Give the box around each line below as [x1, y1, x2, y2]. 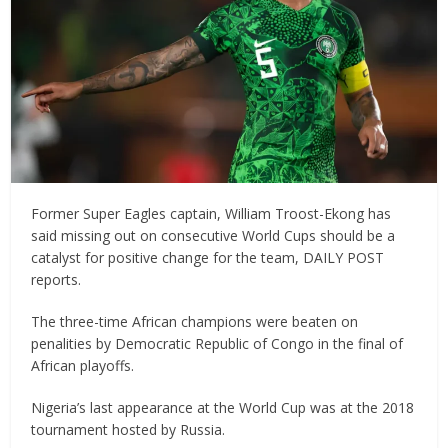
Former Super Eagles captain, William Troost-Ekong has [31, 203, 392, 223]
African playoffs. [31, 355, 135, 375]
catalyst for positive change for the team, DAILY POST [31, 247, 385, 267]
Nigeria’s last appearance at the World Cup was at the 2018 [31, 397, 415, 417]
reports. [31, 269, 82, 289]
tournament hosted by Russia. [31, 419, 226, 439]
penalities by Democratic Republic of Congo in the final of [31, 333, 404, 353]
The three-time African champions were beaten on [31, 311, 359, 331]
